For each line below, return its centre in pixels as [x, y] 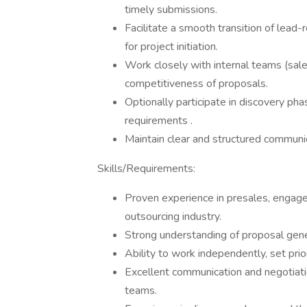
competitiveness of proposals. [196, 84]
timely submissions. [171, 10]
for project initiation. [171, 47]
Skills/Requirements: [146, 169]
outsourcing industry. [173, 217]
